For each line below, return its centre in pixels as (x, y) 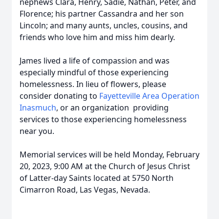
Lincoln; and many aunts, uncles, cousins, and (104, 25)
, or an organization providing (112, 108)
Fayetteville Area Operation (149, 96)
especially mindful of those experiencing (94, 72)
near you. (37, 131)
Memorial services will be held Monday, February (109, 154)
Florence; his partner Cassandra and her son (102, 14)
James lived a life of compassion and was (95, 61)
